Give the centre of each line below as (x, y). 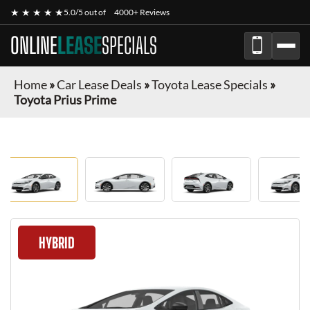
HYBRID (57, 243)
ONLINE (34, 46)
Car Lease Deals (99, 84)
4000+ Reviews (142, 12)
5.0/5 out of (85, 12)
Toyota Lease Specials (210, 84)
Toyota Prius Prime (65, 100)
